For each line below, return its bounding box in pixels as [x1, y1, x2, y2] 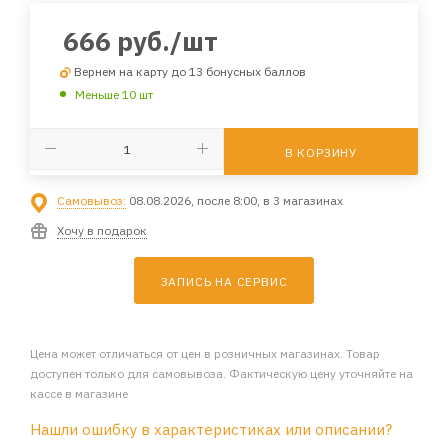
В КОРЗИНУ [284, 144, 358, 160]
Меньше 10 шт [75, 86, 153, 102]
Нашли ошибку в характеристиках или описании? [30, 419, 392, 439]
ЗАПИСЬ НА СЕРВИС [160, 273, 288, 289]
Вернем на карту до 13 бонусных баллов [74, 64, 306, 79]
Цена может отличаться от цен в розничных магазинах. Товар [30, 345, 380, 361]
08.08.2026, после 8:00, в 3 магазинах [126, 192, 343, 208]
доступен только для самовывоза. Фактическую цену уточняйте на [30, 365, 413, 381]
